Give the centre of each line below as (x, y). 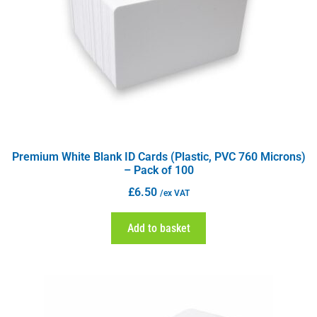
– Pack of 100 (158, 171)
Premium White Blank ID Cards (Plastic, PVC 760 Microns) (158, 157)
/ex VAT (174, 194)
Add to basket (158, 228)
